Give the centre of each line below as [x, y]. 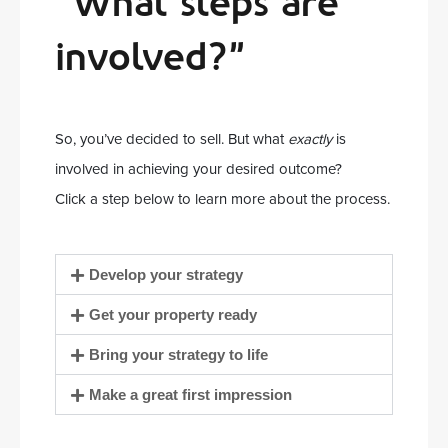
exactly [310, 139]
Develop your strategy [166, 275]
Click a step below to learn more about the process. [222, 199]
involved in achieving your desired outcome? [198, 169]
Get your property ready [173, 315]
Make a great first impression [190, 395]
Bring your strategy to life [178, 355]
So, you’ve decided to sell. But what [171, 139]
